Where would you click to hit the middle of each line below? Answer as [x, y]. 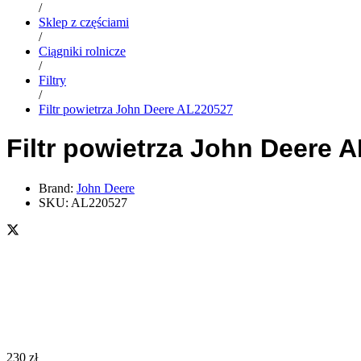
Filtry [52, 80]
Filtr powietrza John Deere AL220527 [136, 109]
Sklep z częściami [84, 22]
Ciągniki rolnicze [82, 51]
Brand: [58, 188]
